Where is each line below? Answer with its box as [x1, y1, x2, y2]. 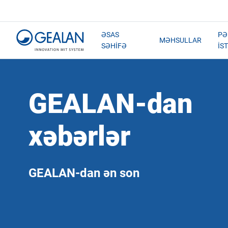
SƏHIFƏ [101, 42, 127, 50]
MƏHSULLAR [159, 36, 202, 44]
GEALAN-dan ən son [28, 166, 139, 180]
